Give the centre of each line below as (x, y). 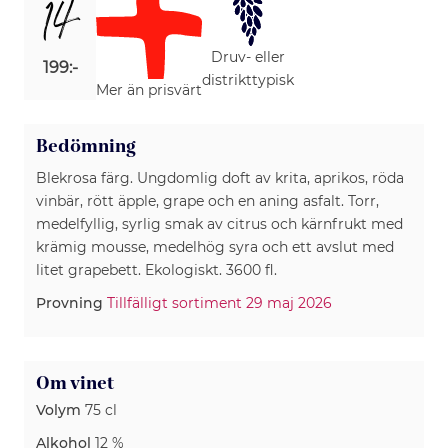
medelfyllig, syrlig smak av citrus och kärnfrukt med (219, 223)
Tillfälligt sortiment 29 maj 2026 (219, 302)
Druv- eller (248, 57)
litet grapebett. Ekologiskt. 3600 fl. (156, 269)
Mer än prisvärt (149, 89)
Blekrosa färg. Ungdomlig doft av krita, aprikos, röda (220, 177)
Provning (69, 302)
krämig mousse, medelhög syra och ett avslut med (215, 246)
